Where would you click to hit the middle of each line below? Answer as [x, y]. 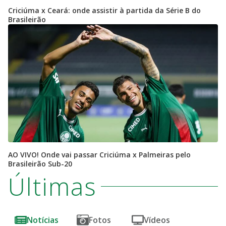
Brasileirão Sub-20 [40, 163]
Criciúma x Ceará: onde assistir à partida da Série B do [104, 10]
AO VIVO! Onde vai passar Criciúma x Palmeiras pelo [99, 154]
